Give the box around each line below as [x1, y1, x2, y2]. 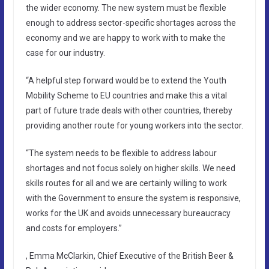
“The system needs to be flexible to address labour [25, 148, 217, 158]
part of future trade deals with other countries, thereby [25, 105, 232, 115]
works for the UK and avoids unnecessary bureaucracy [25, 208, 231, 218]
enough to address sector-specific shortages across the [25, 17, 236, 28]
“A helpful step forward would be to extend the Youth [25, 75, 226, 85]
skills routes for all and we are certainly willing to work [25, 178, 227, 188]
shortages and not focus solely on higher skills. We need [25, 163, 235, 173]
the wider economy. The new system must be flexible [25, 2, 226, 13]
